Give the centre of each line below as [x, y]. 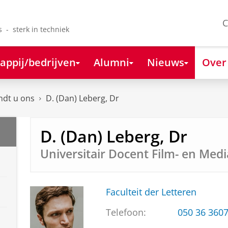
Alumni [111, 62]
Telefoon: [126, 212]
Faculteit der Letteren [151, 192]
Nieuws [165, 62]
